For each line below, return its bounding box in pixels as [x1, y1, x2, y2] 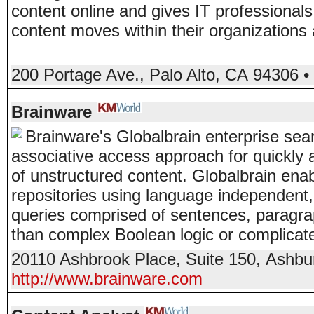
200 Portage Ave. [11, 65, 139, 84]
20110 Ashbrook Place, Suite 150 [11, 250, 256, 268]
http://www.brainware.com [11, 269, 203, 288]
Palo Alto [149, 65, 215, 84]
